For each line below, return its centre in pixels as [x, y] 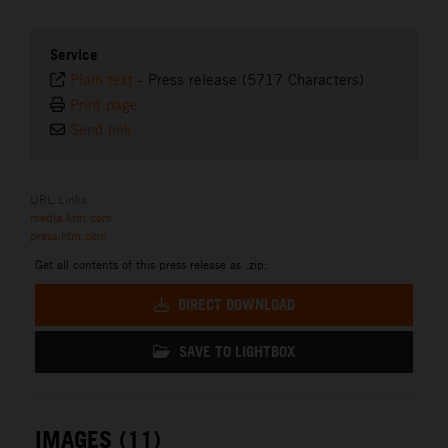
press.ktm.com [68, 234]
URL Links [58, 198]
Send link [101, 129]
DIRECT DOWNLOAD [234, 304]
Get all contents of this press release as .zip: [151, 263]
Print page [104, 104]
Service [74, 54]
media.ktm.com [71, 216]
